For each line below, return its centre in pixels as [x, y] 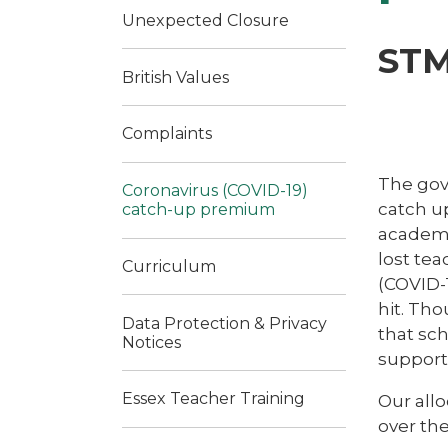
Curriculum [169, 266]
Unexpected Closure [205, 20]
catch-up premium [198, 210]
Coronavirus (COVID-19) [215, 191]
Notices [151, 342]
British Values [175, 77]
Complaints [167, 134]
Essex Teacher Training [213, 399]
